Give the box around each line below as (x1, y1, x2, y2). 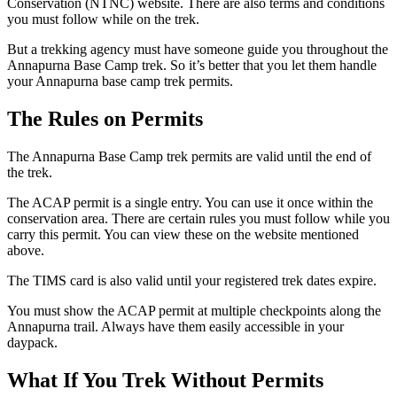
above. (7, 243, 44, 258)
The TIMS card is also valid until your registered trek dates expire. (7, 273, 377, 288)
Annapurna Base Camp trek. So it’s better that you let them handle (7, 58, 377, 74)
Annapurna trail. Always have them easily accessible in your (7, 319, 344, 334)
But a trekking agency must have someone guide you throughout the (7, 42, 388, 58)
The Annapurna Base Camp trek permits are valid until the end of (7, 149, 371, 164)
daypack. (7, 335, 58, 350)
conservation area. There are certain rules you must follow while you (7, 211, 390, 226)
